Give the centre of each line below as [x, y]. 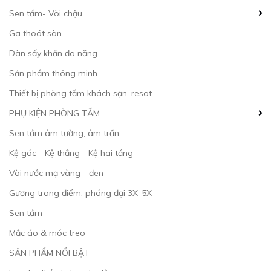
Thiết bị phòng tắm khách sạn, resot [80, 93]
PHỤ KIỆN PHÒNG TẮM [54, 113]
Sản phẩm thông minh [53, 73]
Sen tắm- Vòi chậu [46, 13]
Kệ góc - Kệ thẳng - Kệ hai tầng [71, 153]
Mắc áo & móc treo [47, 233]
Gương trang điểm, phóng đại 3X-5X [80, 193]
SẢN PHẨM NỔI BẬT [49, 253]
